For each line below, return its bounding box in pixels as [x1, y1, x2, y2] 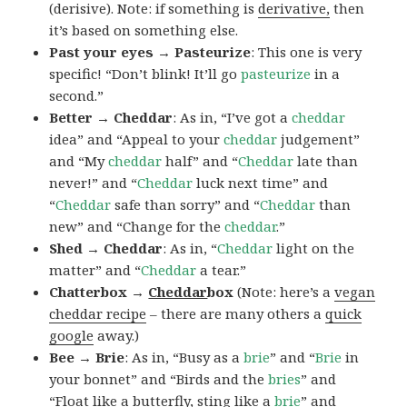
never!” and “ [49, 174, 138, 193]
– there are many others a [146, 304, 326, 323]
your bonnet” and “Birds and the [49, 370, 269, 389]
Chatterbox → [49, 283, 149, 302]
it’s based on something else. [49, 21, 239, 40]
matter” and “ [49, 261, 142, 280]
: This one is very [251, 43, 362, 62]
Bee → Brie [49, 348, 125, 367]
